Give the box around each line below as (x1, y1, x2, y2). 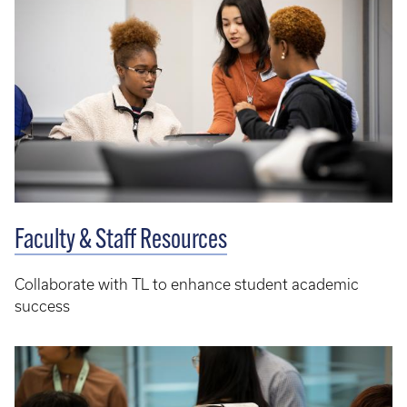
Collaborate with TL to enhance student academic (15, 276, 359, 293)
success (15, 298, 70, 315)
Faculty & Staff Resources (15, 227, 227, 256)
